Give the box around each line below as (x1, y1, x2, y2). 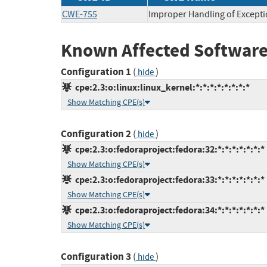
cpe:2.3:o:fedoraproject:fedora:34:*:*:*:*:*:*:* (72, 204, 265, 217)
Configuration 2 (61, 127, 131, 141)
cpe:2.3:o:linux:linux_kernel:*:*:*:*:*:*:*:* (72, 81, 250, 94)
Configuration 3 (61, 250, 131, 264)
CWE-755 (62, 8, 97, 20)
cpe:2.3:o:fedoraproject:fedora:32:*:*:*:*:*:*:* (72, 143, 265, 156)
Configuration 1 (61, 65, 131, 79)
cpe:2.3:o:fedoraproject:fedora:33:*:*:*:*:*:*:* (72, 173, 265, 187)
